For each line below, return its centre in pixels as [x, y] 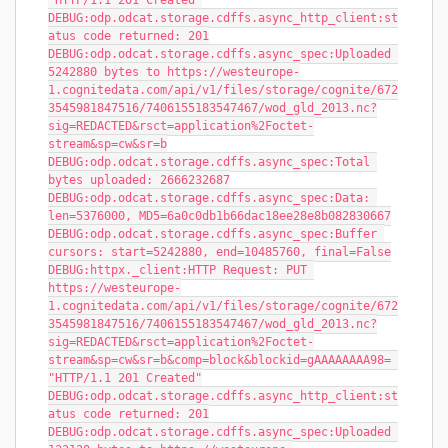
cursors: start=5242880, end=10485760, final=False [219, 252]
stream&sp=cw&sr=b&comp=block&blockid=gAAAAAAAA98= [219, 360]
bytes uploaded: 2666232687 [139, 180]
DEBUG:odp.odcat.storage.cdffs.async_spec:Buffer [212, 234]
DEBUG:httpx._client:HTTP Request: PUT [177, 270]
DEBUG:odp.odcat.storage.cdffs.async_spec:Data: [209, 198]
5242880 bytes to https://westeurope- [174, 72]
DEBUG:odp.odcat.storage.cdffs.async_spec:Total [209, 162]
